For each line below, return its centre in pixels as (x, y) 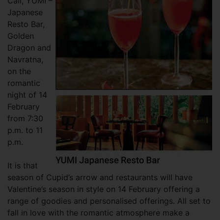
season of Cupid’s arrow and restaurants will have (100, 177)
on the (19, 71)
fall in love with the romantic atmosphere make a (98, 213)
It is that (23, 165)
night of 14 (27, 95)
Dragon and (29, 48)
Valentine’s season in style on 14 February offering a (104, 189)
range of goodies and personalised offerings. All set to (109, 201)
